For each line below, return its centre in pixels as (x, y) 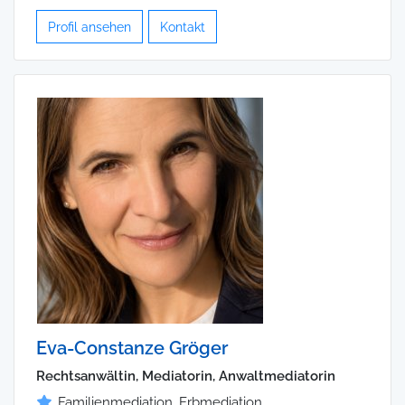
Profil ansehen (89, 27)
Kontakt (183, 27)
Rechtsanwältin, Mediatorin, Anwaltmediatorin (186, 377)
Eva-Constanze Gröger (132, 348)
